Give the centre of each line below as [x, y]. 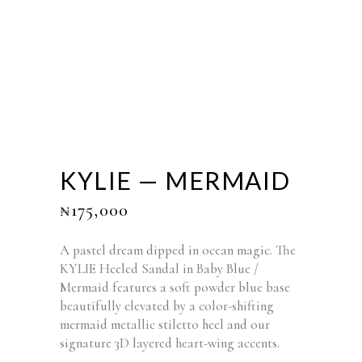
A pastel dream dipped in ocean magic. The [178, 250]
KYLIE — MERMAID [175, 180]
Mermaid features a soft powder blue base [175, 287]
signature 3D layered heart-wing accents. [170, 343]
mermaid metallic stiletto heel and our [165, 324]
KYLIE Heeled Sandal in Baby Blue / [159, 269]
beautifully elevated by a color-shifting [167, 306]
